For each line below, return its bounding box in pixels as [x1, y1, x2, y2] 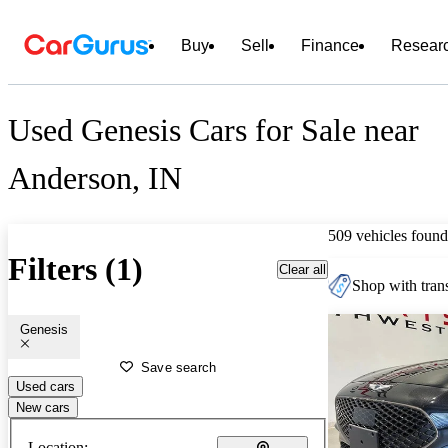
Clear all [279, 261, 326, 277]
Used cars [16, 378, 75, 394]
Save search [141, 359, 217, 375]
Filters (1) [8, 251, 143, 288]
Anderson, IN [8, 160, 182, 197]
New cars [16, 399, 70, 415]
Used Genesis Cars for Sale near [8, 112, 419, 149]
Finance [301, 37, 359, 54]
